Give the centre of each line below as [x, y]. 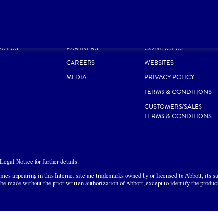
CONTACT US [163, 48]
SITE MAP [158, 34]
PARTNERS [82, 48]
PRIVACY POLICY [169, 77]
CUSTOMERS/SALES [173, 107]
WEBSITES [159, 63]
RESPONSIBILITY [91, 34]
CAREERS [81, 63]
